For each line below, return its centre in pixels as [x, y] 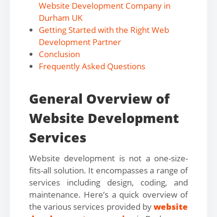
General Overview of [99, 99]
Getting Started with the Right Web [104, 30]
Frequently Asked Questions [92, 66]
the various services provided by [91, 207]
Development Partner [80, 42]
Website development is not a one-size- [108, 158]
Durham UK [61, 18]
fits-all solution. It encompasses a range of [108, 170]
